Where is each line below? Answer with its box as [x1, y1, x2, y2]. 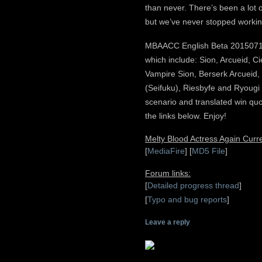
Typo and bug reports [147, 195, 227, 205]
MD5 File [192, 146, 225, 156]
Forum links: [145, 168, 191, 178]
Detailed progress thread [147, 181, 239, 191]
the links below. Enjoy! [145, 111, 226, 121]
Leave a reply [145, 218, 190, 226]
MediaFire [147, 146, 185, 156]
